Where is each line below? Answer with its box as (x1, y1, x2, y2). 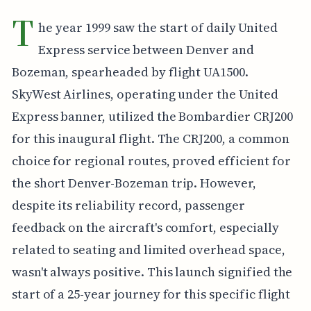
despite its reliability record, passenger (11, 196, 245, 214)
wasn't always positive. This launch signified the (11, 262, 293, 280)
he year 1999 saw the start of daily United (38, 18, 278, 36)
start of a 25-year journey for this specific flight (11, 285, 291, 303)
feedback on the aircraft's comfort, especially (11, 218, 279, 236)
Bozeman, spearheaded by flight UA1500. (11, 62, 249, 81)
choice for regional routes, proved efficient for (11, 151, 291, 169)
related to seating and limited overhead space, (11, 240, 285, 258)
